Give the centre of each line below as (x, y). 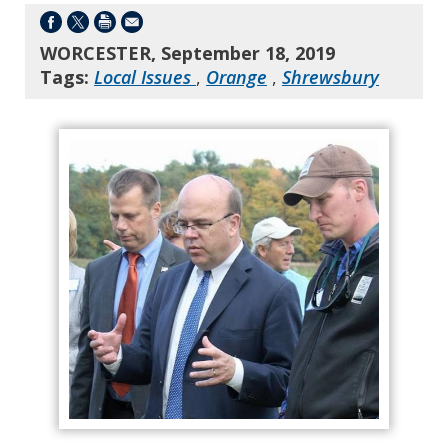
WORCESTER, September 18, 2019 (187, 53)
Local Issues (145, 77)
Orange (236, 77)
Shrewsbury (330, 77)
